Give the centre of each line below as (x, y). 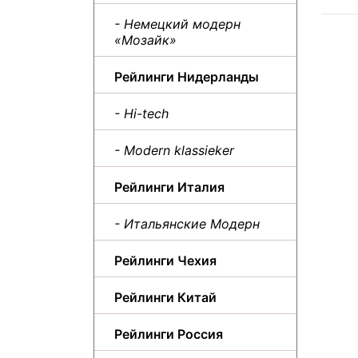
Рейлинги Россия (169, 334)
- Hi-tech (141, 113)
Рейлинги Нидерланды (187, 76)
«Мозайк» (145, 40)
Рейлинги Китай (165, 297)
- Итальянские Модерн (187, 223)
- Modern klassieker (174, 150)
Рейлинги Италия (169, 187)
